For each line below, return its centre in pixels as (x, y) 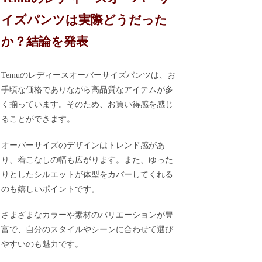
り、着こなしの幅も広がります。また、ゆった (87, 160)
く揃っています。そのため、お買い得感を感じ (87, 105)
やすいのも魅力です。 (42, 244)
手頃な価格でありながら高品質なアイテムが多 (87, 90)
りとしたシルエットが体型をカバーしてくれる (87, 174)
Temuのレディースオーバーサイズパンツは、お (89, 75)
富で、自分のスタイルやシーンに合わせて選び (87, 230)
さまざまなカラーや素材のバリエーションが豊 (87, 215)
